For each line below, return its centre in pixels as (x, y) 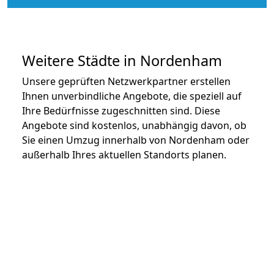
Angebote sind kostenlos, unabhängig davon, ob (134, 125)
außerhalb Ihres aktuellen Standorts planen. (124, 154)
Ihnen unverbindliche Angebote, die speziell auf (132, 96)
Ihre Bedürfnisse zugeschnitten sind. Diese (121, 110)
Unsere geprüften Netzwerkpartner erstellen (126, 81)
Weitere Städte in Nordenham (122, 60)
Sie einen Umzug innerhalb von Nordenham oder (136, 140)
